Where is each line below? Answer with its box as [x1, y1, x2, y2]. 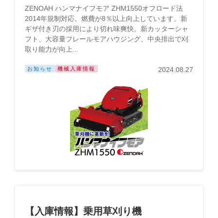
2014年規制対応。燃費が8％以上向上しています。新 [25, 15, 187, 22]
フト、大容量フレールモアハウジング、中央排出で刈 [25, 35, 188, 43]
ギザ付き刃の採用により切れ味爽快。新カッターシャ [25, 25, 188, 33]
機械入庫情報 [57, 66, 95, 72]
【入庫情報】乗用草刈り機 [25, 206, 142, 217]
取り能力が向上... [25, 45, 78, 53]
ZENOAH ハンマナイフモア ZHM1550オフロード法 [25, 4, 183, 12]
